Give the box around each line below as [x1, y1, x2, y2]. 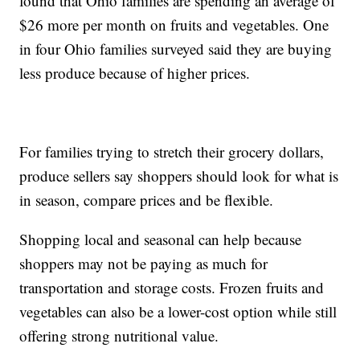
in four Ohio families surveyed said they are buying [19, 38, 333, 59]
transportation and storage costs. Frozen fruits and [19, 276, 325, 297]
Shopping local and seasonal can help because [19, 228, 302, 249]
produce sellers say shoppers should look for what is [19, 165, 339, 186]
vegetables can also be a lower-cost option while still [19, 301, 337, 321]
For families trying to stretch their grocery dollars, [19, 141, 325, 162]
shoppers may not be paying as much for [19, 252, 268, 273]
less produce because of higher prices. [19, 62, 251, 83]
